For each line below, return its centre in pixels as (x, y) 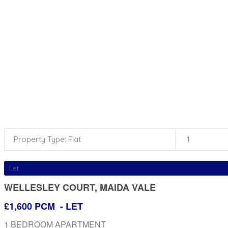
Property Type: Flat (47, 139)
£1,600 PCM (31, 206)
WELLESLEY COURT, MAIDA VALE (80, 187)
